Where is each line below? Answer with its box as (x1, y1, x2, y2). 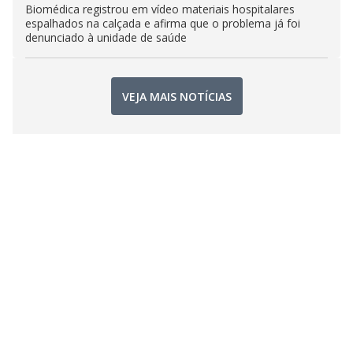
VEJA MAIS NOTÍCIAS (121, 88, 232, 104)
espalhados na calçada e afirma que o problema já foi (25, 16, 300, 31)
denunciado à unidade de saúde (25, 30, 187, 45)
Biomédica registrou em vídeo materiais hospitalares (25, 2, 295, 17)
